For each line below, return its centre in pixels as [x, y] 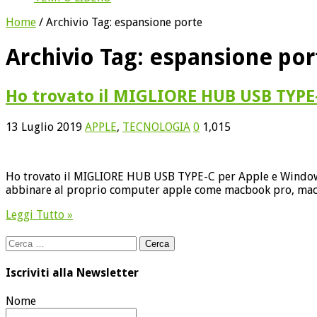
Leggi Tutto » [39, 214]
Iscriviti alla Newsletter [72, 273]
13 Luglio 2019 [44, 127]
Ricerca [23, 242]
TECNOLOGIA [156, 127]
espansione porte [158, 22]
